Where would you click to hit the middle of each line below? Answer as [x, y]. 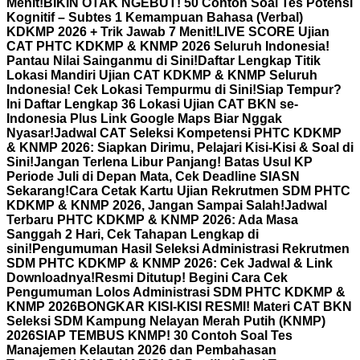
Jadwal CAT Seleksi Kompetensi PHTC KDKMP [198, 133]
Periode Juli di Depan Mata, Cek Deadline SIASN [153, 176]
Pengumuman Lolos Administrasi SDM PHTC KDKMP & [176, 292]
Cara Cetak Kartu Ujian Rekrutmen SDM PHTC [210, 191]
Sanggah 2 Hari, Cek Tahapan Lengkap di [133, 234]
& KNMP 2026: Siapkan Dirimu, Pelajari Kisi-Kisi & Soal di [180, 147]
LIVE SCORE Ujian [273, 32]
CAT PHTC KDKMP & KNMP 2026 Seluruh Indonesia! [168, 46]
